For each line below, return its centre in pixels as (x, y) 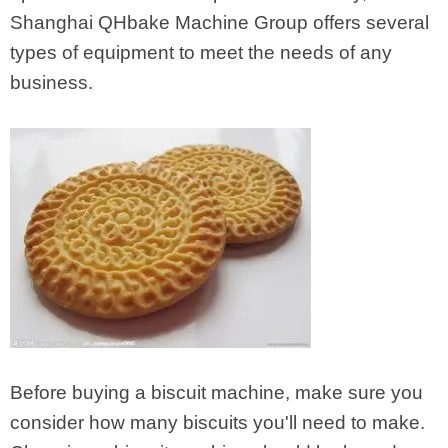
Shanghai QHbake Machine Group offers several (219, 22)
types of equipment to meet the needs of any (201, 52)
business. (51, 82)
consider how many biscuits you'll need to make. (217, 422)
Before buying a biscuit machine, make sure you (216, 392)
